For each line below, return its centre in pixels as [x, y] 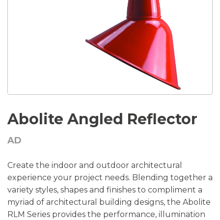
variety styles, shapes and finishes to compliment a [105, 190]
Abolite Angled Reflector [102, 119]
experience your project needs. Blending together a [110, 178]
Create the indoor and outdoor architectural [95, 165]
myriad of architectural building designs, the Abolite [109, 202]
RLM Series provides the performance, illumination [106, 214]
